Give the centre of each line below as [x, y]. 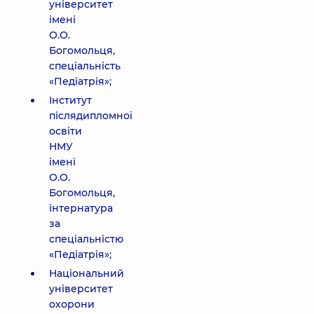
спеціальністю [86, 239]
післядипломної [91, 116]
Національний [87, 273]
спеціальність [85, 66]
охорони [72, 304]
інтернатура [81, 208]
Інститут [70, 100]
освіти [66, 131]
